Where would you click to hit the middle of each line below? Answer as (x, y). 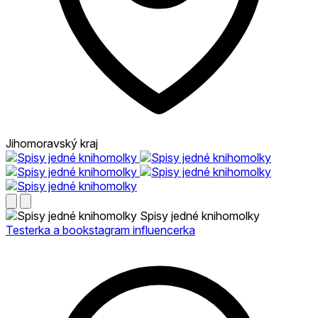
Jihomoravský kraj (52, 143)
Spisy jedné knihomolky (200, 215)
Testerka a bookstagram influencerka (100, 230)
